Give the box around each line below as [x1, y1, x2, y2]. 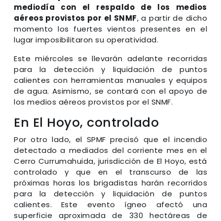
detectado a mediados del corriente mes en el [14, 145, 207, 156]
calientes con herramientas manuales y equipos [14, 75, 207, 86]
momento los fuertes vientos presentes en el [14, 24, 207, 35]
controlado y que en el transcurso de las [14, 167, 207, 178]
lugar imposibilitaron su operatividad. [14, 35, 158, 45]
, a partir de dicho [137, 13, 207, 24]
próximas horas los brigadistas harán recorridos [14, 178, 207, 188]
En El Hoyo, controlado [14, 114, 159, 132]
